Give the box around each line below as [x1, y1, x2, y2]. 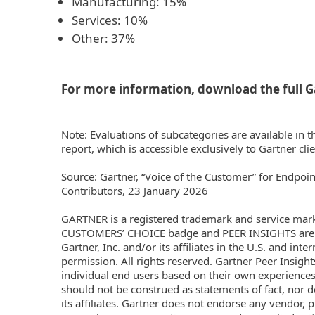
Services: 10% [72, 11, 148, 28]
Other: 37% [72, 30, 135, 46]
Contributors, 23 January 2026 [61, 183, 208, 198]
